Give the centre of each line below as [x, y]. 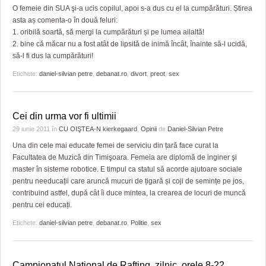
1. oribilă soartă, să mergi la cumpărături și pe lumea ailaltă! [108, 32]
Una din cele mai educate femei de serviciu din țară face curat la [115, 145]
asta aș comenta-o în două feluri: [65, 20]
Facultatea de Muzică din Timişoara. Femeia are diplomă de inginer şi [125, 157]
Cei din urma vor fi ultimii [64, 116]
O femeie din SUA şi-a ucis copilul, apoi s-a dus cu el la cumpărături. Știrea [132, 8]
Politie [139, 223]
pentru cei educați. [42, 205]
